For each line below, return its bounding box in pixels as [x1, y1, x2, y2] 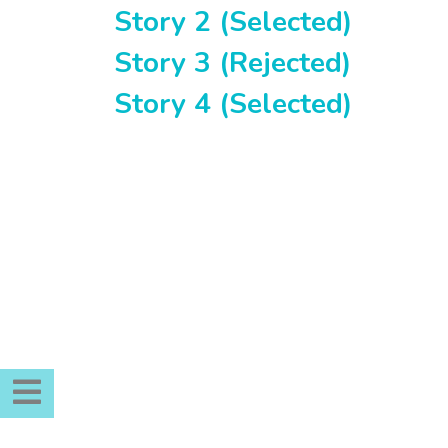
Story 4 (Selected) [114, 85, 352, 123]
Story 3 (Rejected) [114, 44, 351, 82]
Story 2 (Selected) [114, 3, 352, 41]
